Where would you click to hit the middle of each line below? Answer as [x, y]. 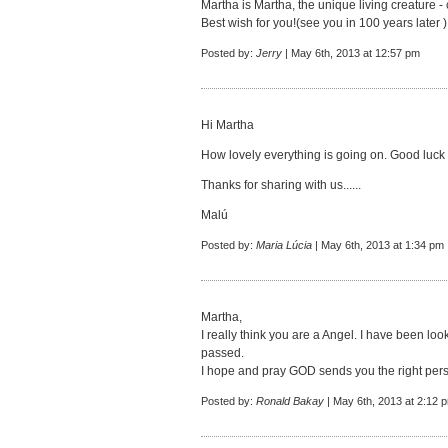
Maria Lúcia [284, 245]
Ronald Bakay [290, 401]
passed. [222, 353]
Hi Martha [227, 125]
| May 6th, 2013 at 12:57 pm [351, 53]
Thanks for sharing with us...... [281, 185]
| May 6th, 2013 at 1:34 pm [378, 245]
